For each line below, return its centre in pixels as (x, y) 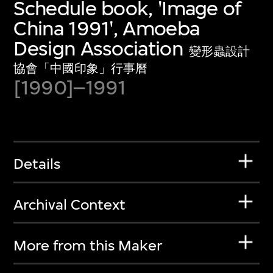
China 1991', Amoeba (107, 28)
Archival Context (70, 204)
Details (37, 164)
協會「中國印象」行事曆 (81, 68)
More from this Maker (88, 245)
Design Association (98, 48)
